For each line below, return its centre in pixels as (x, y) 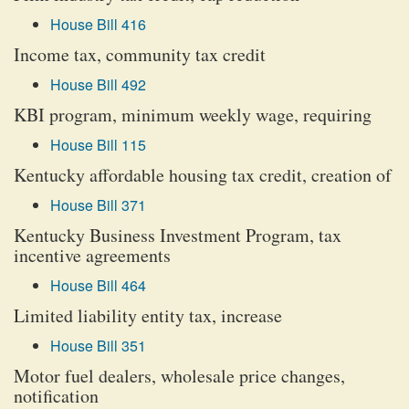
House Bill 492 (98, 84)
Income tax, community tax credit (140, 54)
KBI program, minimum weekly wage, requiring (193, 115)
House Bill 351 (98, 346)
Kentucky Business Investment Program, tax (178, 235)
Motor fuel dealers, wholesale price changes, (179, 376)
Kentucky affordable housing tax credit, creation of (203, 175)
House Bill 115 (98, 145)
